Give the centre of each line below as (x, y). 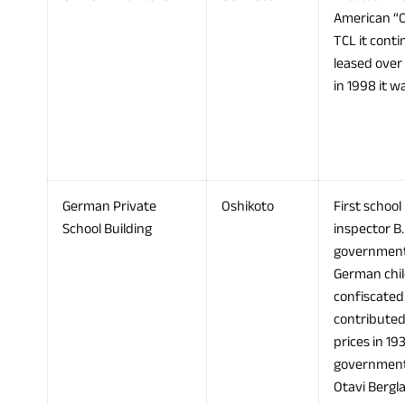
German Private (109, 207)
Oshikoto (248, 207)
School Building (107, 229)
